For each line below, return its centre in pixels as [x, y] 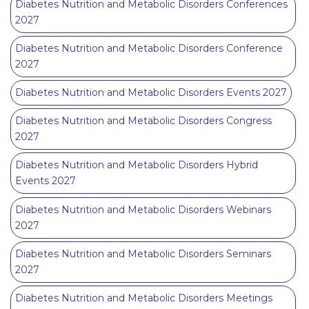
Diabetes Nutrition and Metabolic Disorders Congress [143, 121]
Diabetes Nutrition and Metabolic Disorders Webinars [143, 209]
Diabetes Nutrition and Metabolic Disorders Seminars [143, 253]
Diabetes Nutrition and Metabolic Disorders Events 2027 [151, 93]
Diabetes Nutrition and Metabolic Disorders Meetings [144, 298]
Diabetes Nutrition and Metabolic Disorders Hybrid [137, 165]
